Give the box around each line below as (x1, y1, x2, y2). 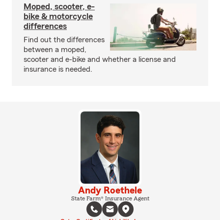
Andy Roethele (78, 185, 142, 195)
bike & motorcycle (24, 12, 93, 21)
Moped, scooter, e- (24, 2, 95, 11)
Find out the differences (24, 36, 105, 44)
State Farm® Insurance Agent (71, 195, 149, 201)
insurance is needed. (24, 65, 92, 73)
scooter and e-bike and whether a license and (24, 55, 176, 63)
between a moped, (24, 46, 86, 54)
